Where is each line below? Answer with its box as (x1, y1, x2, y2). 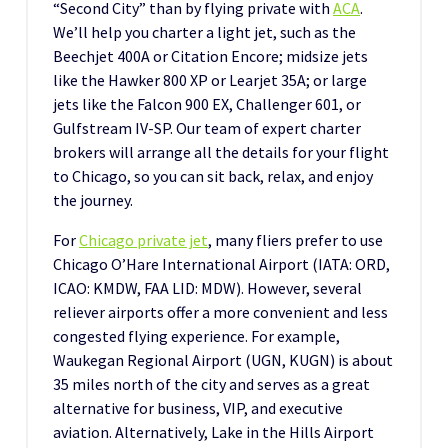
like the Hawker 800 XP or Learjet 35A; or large (53, 69, 367, 90)
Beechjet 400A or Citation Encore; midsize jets (53, 45, 368, 66)
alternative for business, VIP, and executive (53, 397, 343, 418)
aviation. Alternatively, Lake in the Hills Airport (53, 421, 374, 442)
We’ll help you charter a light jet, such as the (53, 21, 356, 42)
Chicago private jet (79, 229, 208, 250)
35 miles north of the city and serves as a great (53, 373, 370, 394)
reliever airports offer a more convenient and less (53, 301, 388, 322)
